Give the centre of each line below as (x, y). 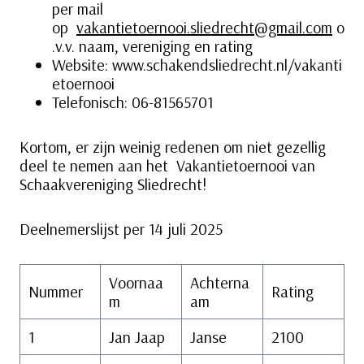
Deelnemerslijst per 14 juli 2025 (121, 229)
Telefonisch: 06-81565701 (133, 102)
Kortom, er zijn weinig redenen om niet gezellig (173, 147)
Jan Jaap (137, 337)
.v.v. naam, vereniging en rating (156, 46)
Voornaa (136, 283)
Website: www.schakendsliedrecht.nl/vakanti (197, 65)
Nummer (56, 292)
